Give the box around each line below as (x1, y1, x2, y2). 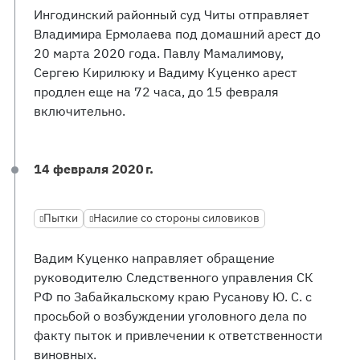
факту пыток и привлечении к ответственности (34, 327, 322, 343)
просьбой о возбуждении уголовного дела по (34, 308, 307, 324)
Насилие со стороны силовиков (93, 211, 260, 225)
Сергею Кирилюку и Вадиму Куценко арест (34, 64, 297, 80)
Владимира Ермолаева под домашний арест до (34, 26, 321, 42)
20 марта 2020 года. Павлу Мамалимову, (34, 45, 284, 61)
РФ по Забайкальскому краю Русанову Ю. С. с (34, 288, 312, 305)
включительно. (34, 103, 125, 119)
